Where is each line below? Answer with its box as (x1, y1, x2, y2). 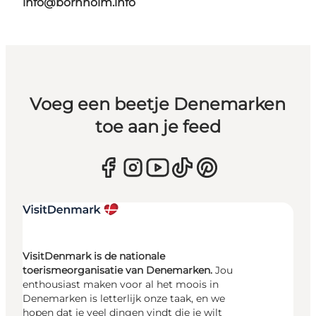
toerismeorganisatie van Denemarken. (23, 263, 215, 276)
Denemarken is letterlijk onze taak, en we (23, 291, 225, 305)
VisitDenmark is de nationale (23, 249, 165, 262)
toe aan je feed (95, 116, 221, 137)
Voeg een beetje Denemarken (30, 93, 286, 114)
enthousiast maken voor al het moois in (23, 277, 219, 291)
